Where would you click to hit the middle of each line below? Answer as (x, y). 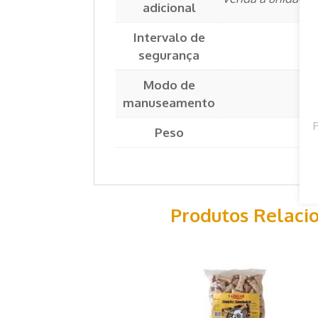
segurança (169, 55)
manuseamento (169, 103)
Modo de (169, 85)
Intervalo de (169, 38)
